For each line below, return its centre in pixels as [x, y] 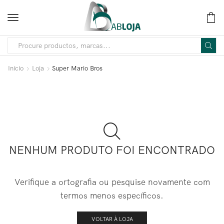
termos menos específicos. [112, 195]
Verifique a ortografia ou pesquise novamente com [112, 181]
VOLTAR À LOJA [112, 219]
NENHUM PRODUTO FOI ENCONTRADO [112, 150]
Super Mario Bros [77, 68]
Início [16, 68]
